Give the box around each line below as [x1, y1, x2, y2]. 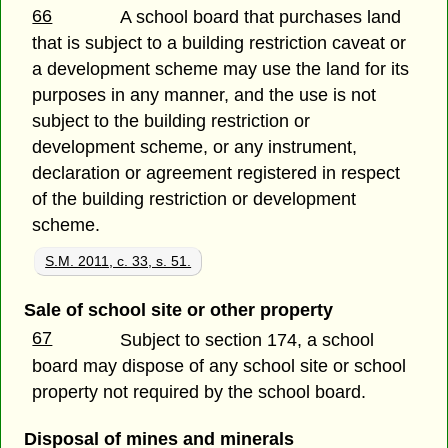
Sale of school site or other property [23, 300, 333, 321]
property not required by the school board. [32, 381, 367, 402]
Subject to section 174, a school [120, 329, 375, 350]
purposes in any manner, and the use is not [32, 85, 377, 106]
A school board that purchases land [120, 7, 402, 28]
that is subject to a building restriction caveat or [32, 33, 407, 54]
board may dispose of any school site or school [32, 355, 407, 376]
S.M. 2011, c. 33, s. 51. [45, 253, 192, 270]
